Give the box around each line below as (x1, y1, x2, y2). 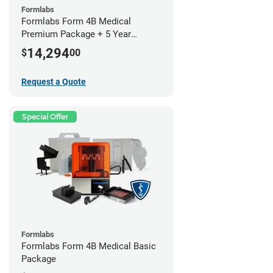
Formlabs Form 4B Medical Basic (21, 240, 156, 252)
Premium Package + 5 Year (21, 28, 131, 40)
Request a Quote (21, 76, 86, 87)
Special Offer (22, 112, 68, 121)
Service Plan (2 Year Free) (21, 41, 126, 52)
